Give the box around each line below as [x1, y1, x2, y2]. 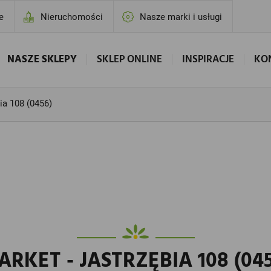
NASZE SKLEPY [7, 51, 77, 68]
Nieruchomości [41, 11, 103, 22]
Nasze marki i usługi [140, 11, 223, 22]
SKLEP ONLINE [96, 51, 162, 68]
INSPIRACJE [181, 51, 234, 68]
